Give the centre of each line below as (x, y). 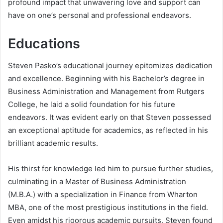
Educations (44, 43)
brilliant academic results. (53, 143)
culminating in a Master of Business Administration (97, 182)
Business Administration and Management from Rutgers (106, 92)
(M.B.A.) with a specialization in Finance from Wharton (103, 195)
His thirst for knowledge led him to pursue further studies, (111, 169)
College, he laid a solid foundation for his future (92, 105)
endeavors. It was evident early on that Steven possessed (110, 117)
